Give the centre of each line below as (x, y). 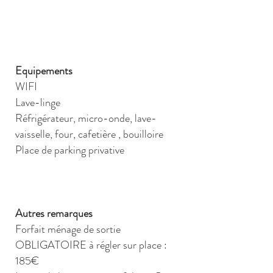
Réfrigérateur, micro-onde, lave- (86, 118)
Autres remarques (54, 213)
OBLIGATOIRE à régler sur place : (91, 245)
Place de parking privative (70, 150)
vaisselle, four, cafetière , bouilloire (89, 134)
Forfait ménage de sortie (68, 229)
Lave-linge (38, 102)
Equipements (44, 71)
